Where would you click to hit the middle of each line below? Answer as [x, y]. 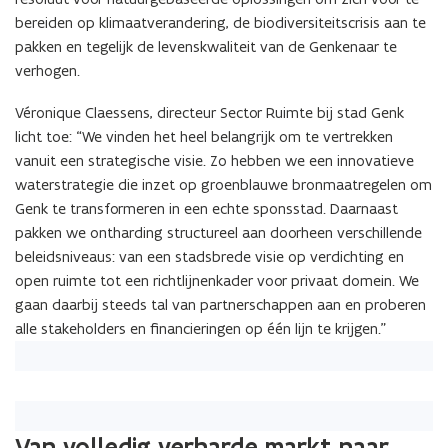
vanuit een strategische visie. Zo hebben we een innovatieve [214, 161]
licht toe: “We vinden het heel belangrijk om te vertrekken [204, 137]
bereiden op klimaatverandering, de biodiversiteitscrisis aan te [220, 23]
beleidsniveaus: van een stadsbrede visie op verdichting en [209, 257]
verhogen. [47, 71]
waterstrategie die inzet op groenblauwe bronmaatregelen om [223, 185]
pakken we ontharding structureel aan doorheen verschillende [218, 233]
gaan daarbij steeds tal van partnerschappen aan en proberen [220, 305]
